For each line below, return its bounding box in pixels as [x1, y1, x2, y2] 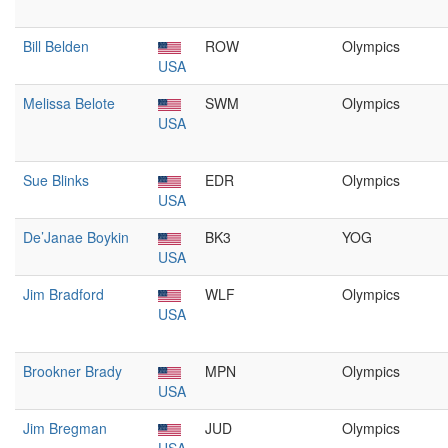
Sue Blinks [23, 170, 89, 190]
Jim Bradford [23, 284, 104, 304]
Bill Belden [23, 36, 89, 56]
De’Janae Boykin [23, 227, 129, 247]
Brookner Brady [23, 361, 122, 381]
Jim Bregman [23, 418, 107, 438]
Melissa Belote [23, 93, 115, 113]
